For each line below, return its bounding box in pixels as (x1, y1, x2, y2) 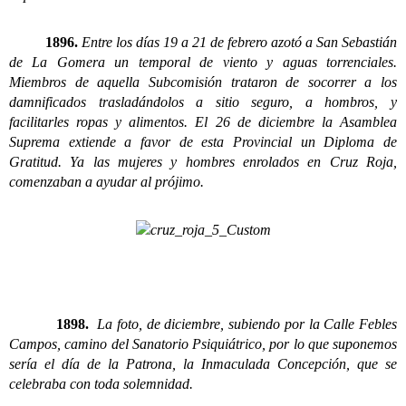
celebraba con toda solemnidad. (9, 375, 193, 391)
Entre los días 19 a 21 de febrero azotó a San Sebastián (78, 34, 397, 50)
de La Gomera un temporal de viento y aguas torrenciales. (9, 53, 397, 70)
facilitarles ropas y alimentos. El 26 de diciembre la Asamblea (9, 113, 397, 130)
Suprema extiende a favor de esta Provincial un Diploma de (9, 133, 397, 150)
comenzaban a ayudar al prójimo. (9, 173, 204, 189)
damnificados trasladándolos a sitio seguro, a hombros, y (9, 93, 397, 110)
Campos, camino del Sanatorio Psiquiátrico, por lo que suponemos (9, 335, 397, 352)
